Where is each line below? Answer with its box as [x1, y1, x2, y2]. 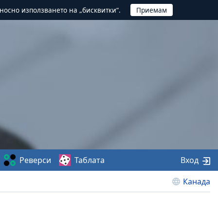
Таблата [74, 155, 105, 165]
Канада [183, 176, 210, 187]
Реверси [19, 155, 51, 165]
